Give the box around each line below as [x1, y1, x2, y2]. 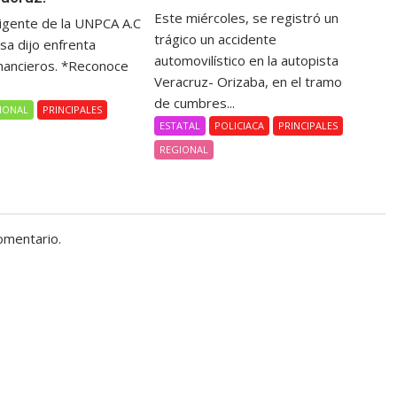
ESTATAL [160, 119, 201, 133]
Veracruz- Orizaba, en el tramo [154, 73, 343, 91]
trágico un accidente [154, 30, 277, 49]
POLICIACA [214, 119, 265, 133]
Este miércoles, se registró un [154, 9, 339, 27]
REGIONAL [160, 143, 209, 157]
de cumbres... [154, 94, 236, 113]
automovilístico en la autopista [154, 51, 339, 70]
